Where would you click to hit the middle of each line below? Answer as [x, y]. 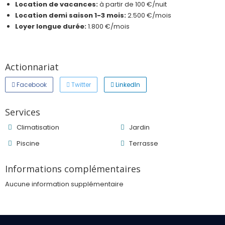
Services [23, 112]
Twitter [80, 85]
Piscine [27, 143]
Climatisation [37, 127]
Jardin [139, 127]
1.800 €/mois [108, 26]
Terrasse [143, 143]
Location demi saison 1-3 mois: [71, 15]
